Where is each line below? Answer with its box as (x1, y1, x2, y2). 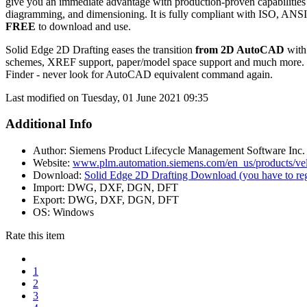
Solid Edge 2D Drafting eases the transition (5, 43, 195, 56)
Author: (33, 144, 66, 156)
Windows (53, 206, 94, 218)
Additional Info (5, 116, 93, 132)
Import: (33, 181, 64, 193)
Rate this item (5, 229, 64, 241)
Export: (33, 193, 65, 206)
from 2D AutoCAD (195, 43, 284, 56)
